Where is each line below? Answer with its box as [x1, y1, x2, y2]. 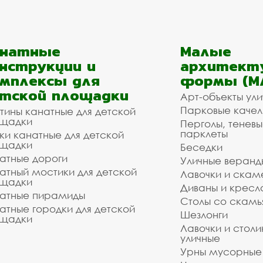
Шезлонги [180, 208, 228, 221]
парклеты [180, 127, 228, 140]
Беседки [180, 141, 222, 153]
